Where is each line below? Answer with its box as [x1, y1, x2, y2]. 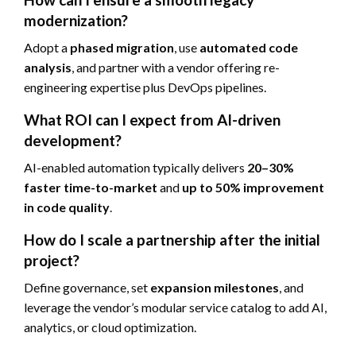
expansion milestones [150, 279, 279, 295]
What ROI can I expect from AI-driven [24, 110, 281, 129]
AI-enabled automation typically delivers [24, 159, 247, 175]
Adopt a [24, 39, 70, 55]
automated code [199, 39, 298, 55]
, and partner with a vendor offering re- [72, 59, 280, 75]
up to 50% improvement [182, 179, 324, 195]
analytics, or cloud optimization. [24, 319, 196, 335]
